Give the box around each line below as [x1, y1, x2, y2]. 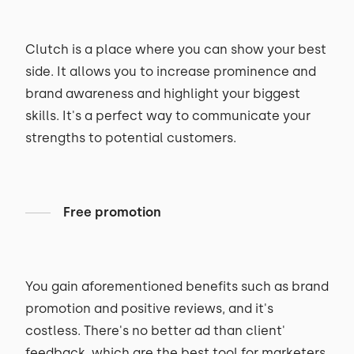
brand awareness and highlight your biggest [25, 86, 300, 101]
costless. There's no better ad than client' [25, 323, 285, 338]
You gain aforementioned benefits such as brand [25, 279, 329, 294]
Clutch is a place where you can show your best [25, 42, 326, 57]
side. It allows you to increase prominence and [25, 64, 316, 79]
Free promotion [63, 205, 161, 220]
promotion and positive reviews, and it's [25, 301, 273, 316]
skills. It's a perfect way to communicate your [25, 108, 311, 123]
